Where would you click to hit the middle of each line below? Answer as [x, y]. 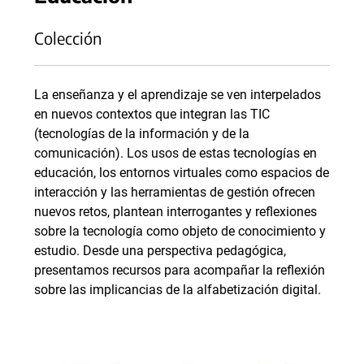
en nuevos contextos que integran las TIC [152, 114]
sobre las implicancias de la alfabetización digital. [178, 289]
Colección [68, 37]
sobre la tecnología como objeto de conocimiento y [180, 231]
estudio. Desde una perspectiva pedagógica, [160, 250]
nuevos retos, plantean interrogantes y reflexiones [175, 211]
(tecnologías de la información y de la [142, 133]
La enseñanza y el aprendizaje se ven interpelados [178, 94]
